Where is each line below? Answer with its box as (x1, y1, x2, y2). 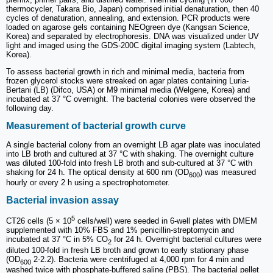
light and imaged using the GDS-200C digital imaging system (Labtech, (6, 41, 256, 51)
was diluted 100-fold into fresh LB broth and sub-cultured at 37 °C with (6, 158, 252, 168)
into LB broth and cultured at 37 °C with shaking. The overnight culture (6, 149, 253, 158)
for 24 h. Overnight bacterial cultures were (112, 235, 261, 244)
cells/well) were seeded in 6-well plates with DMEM (75, 216, 257, 226)
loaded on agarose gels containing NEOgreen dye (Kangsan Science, (6, 23, 250, 32)
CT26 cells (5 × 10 (6, 216, 71, 226)
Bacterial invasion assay (6, 195, 119, 206)
